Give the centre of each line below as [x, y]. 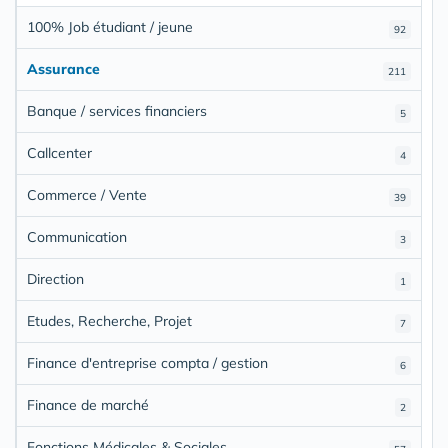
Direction [55, 278]
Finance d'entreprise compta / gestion [147, 362]
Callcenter [59, 152]
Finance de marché [88, 404]
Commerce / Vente [87, 194]
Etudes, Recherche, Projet [109, 320]
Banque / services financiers [117, 110]
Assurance [63, 68]
